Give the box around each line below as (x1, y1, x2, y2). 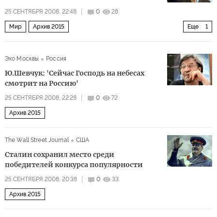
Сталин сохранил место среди (5, 150, 114, 159)
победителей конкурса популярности (5, 160, 143, 170)
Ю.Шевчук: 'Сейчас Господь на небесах (5, 69, 144, 78)
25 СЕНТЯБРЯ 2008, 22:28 (5, 94, 77, 102)
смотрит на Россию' (5, 79, 78, 88)
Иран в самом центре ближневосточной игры (9, 40, 137, 47)
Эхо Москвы (5, 55, 39, 62)
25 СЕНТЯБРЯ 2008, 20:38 (5, 176, 77, 183)
